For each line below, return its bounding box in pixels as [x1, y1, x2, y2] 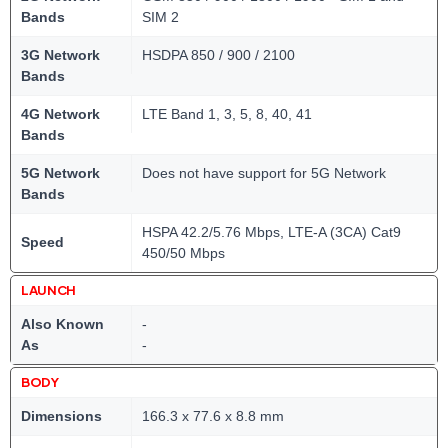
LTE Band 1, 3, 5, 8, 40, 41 [142, 106, 312, 122]
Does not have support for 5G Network [142, 165, 386, 181]
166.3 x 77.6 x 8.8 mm [142, 408, 284, 424]
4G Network [21, 106, 100, 122]
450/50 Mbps [142, 245, 225, 261]
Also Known [21, 316, 104, 332]
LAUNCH [21, 282, 76, 298]
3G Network [21, 47, 100, 63]
